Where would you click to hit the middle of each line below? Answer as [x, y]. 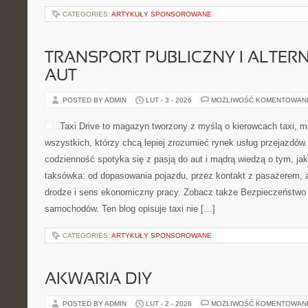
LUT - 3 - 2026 [169, 100]
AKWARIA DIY [98, 280]
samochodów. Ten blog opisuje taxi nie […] [130, 209]
